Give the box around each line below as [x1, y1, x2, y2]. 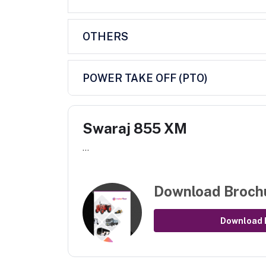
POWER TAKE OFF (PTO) [83, 71, 208, 84]
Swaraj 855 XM [83, 120, 187, 137]
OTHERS [83, 30, 128, 43]
